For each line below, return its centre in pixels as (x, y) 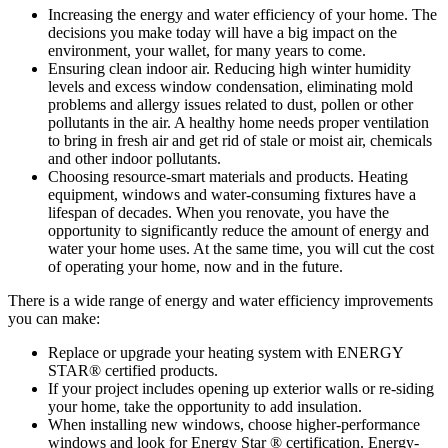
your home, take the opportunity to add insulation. (205, 406)
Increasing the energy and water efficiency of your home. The (242, 14)
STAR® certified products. (133, 370)
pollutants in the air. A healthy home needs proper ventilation (238, 122)
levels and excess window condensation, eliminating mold (230, 86)
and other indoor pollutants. (134, 158)
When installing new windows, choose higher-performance (234, 424)
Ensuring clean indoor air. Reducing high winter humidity (229, 68)
